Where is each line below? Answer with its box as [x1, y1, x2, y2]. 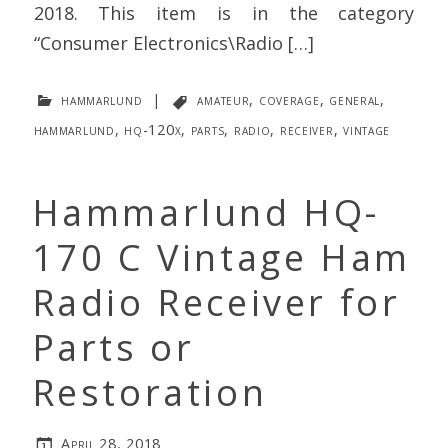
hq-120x [124, 120, 182, 140]
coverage [258, 90, 320, 110]
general [329, 90, 381, 110]
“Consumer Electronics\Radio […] [33, 31, 314, 56]
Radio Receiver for [31, 278, 401, 328]
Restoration [31, 368, 268, 418]
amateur [197, 90, 250, 110]
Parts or [31, 323, 195, 373]
